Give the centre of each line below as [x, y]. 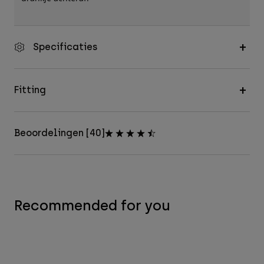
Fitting [30, 90]
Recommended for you [92, 206]
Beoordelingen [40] [60, 133]
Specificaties [65, 47]
